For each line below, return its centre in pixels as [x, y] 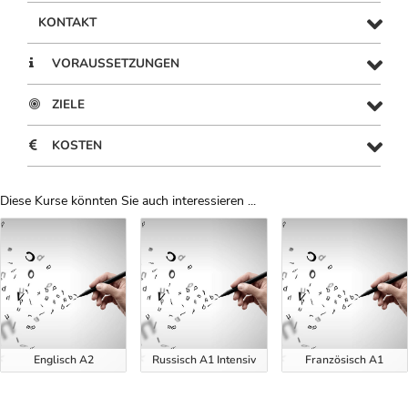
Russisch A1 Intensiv [204, 360]
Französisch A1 [345, 360]
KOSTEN [77, 146]
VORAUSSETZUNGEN [116, 64]
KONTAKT [67, 23]
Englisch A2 [63, 360]
